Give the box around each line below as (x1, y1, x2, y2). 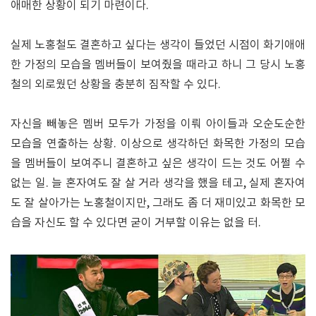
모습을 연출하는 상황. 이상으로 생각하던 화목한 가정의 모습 (11, 137, 305, 150)
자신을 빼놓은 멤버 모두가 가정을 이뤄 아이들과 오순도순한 (11, 117, 305, 130)
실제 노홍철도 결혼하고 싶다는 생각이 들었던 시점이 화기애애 (11, 38, 305, 51)
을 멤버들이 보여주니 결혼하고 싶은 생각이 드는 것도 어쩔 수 (11, 157, 305, 170)
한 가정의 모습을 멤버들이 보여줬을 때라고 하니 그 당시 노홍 (11, 58, 305, 71)
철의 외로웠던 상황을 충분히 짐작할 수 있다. (11, 78, 221, 91)
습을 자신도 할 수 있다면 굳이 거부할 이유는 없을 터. (11, 216, 261, 229)
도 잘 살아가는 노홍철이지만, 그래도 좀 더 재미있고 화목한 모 (11, 196, 305, 209)
